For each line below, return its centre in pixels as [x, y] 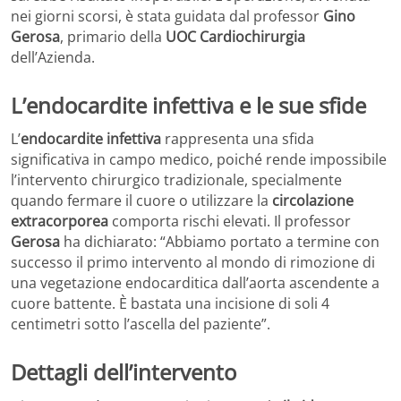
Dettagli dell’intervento [124, 372]
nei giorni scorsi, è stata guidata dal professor [167, 16]
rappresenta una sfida [238, 139]
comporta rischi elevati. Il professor [230, 222]
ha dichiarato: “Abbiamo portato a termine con [220, 242]
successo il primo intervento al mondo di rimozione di [193, 263]
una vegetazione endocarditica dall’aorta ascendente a [195, 283]
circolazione [313, 201]
